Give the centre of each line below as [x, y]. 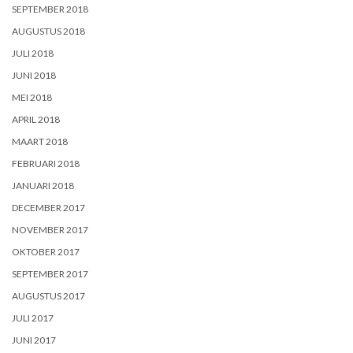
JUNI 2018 [34, 75]
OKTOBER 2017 [46, 251]
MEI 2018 [32, 97]
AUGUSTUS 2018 [48, 31]
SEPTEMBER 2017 [50, 273]
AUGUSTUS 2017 [48, 295]
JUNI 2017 [34, 340]
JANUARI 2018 [43, 185]
